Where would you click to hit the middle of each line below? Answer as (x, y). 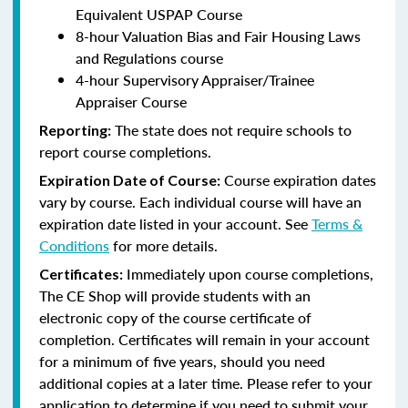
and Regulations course (149, 57)
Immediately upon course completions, (248, 273)
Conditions (74, 245)
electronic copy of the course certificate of (175, 317)
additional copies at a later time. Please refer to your (206, 382)
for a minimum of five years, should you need (182, 361)
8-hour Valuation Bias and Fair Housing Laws (218, 36)
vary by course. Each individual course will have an (200, 201)
